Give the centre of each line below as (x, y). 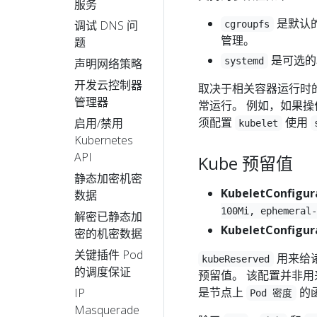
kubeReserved (236, 259)
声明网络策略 (108, 63)
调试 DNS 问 (106, 25)
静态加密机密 (108, 178)
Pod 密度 (271, 293)
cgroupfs (247, 24)
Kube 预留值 (248, 163)
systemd (244, 60)
